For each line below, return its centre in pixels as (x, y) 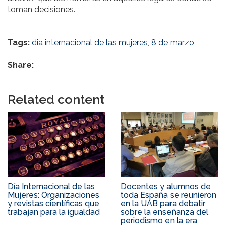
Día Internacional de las (51, 187)
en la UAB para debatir (163, 204)
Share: (22, 65)
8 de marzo (173, 43)
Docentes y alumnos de (166, 187)
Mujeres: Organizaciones (53, 195)
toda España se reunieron (168, 195)
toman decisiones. (41, 10)
